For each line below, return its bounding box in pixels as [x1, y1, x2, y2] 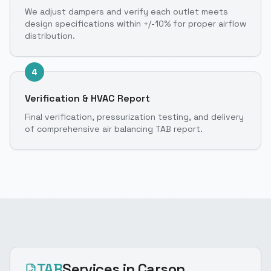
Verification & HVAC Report [25, 91, 150, 105]
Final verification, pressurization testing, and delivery [25, 111, 244, 122]
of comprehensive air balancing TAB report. [25, 123, 203, 134]
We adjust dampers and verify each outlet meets [25, 5, 228, 17]
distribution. [25, 30, 75, 41]
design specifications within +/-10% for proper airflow [25, 18, 246, 29]
